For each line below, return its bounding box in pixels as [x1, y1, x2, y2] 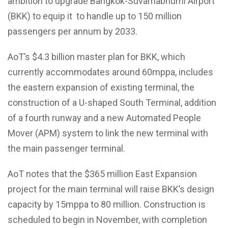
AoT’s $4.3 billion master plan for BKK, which [8, 51, 185, 63]
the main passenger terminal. [8, 143, 125, 154]
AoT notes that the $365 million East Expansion [8, 168, 197, 180]
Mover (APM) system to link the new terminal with [8, 128, 208, 139]
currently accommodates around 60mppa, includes [8, 67, 213, 78]
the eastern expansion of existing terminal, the [8, 82, 194, 93]
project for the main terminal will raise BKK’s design [8, 184, 214, 195]
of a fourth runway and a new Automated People [8, 112, 201, 124]
